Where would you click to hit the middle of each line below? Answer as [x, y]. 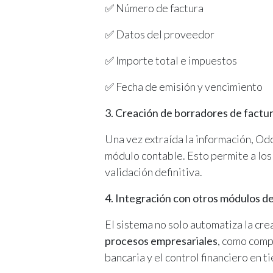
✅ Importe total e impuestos [171, 60]
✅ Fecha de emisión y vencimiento [184, 86]
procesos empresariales [161, 240]
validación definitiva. [154, 172]
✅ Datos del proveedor [160, 34]
